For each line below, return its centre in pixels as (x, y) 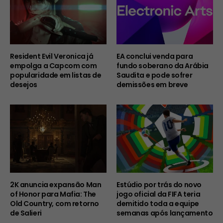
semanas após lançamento (165, 213)
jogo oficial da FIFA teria (159, 194)
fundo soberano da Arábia (163, 66)
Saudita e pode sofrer (155, 75)
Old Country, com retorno (55, 203)
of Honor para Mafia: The (53, 194)
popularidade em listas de (56, 75)
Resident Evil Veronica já (52, 56)
